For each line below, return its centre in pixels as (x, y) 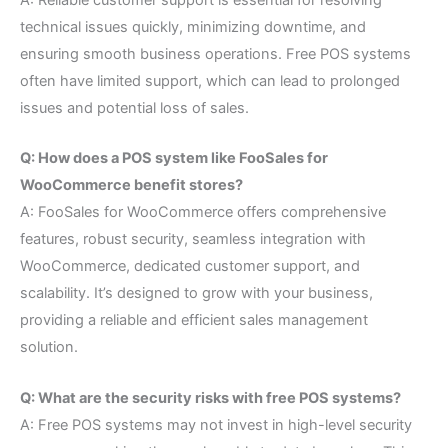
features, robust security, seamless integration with (193, 239)
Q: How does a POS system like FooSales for (174, 158)
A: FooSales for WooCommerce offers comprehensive (203, 212)
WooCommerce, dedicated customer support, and (190, 266)
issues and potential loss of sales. (134, 108)
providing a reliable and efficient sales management (194, 320)
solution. (49, 347)
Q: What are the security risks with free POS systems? (210, 397)
